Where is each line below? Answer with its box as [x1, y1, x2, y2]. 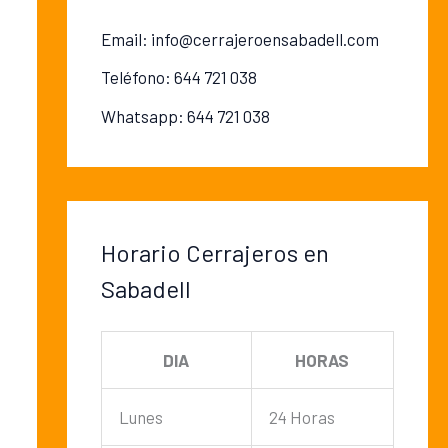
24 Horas [268, 406, 335, 427]
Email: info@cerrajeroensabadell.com [100, 29, 379, 50]
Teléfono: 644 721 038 [100, 67, 257, 88]
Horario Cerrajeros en [100, 237, 329, 267]
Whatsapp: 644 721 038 [100, 105, 270, 126]
